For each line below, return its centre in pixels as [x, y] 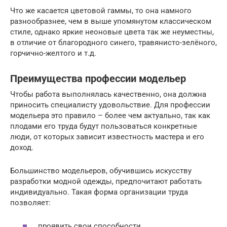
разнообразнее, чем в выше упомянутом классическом [111, 21]
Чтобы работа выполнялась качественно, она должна [108, 94]
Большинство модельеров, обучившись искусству [101, 171]
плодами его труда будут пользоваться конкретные [104, 126]
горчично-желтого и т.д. [53, 53]
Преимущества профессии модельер [98, 79]
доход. [22, 147]
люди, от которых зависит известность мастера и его [107, 137]
